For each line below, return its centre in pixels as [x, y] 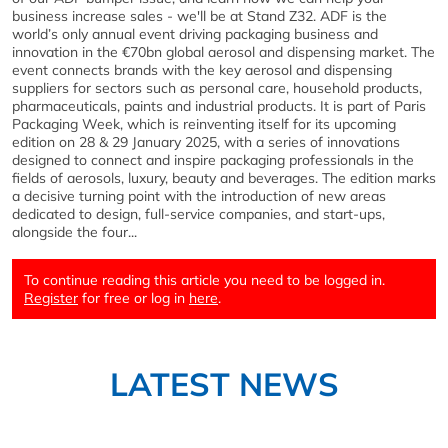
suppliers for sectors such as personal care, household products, [217, 88]
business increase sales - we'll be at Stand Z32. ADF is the [199, 16]
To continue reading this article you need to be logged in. [204, 280]
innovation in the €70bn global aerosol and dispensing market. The [223, 52]
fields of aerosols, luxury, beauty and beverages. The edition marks [224, 178]
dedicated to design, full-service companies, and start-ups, [198, 214]
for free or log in [133, 298]
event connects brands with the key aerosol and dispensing [202, 70]
